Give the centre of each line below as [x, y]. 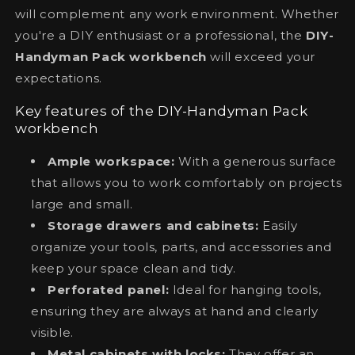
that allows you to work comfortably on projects [187, 182]
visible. [52, 332]
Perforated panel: [109, 289]
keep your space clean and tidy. [134, 268]
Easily [278, 225]
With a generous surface [256, 161]
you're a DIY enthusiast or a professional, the [161, 35]
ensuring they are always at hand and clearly [175, 311]
